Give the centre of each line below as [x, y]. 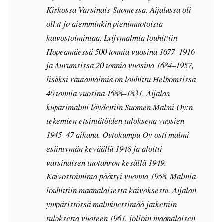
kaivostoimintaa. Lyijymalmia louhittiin [112, 37]
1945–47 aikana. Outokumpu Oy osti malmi [118, 134]
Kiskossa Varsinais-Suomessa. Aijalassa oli [119, 9]
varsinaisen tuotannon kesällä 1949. [106, 162]
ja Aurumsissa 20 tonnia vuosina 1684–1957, [120, 65]
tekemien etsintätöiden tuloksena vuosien [115, 120]
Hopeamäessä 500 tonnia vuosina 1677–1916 [121, 51]
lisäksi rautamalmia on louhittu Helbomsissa [121, 79]
